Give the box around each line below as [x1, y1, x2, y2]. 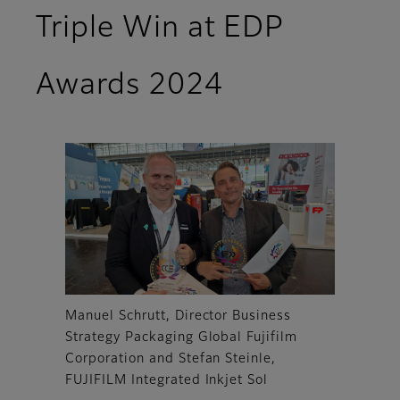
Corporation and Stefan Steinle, [65, 352, 277, 365]
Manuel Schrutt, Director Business [65, 309, 292, 322]
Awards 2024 [36, 71, 223, 101]
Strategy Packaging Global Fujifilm [65, 330, 297, 344]
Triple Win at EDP [36, 14, 284, 44]
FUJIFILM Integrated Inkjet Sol [65, 373, 269, 387]
